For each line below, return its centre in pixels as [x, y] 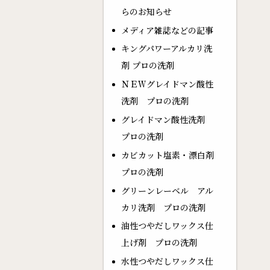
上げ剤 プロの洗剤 [159, 243]
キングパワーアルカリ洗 [166, 49]
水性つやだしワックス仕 [167, 261]
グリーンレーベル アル [167, 190]
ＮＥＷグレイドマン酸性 [167, 84]
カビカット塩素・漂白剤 [167, 155]
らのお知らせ [146, 11]
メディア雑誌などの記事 [167, 30]
